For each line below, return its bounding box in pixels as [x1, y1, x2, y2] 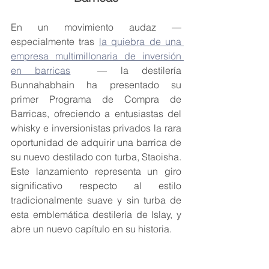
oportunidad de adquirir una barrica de [11, 136, 181, 149]
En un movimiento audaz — [11, 21, 181, 34]
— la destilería [70, 64, 182, 77]
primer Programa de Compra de [11, 93, 181, 106]
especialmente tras [11, 35, 99, 48]
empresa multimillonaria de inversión [11, 50, 181, 62]
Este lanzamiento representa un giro [11, 165, 181, 178]
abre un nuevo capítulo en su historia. [11, 223, 172, 235]
